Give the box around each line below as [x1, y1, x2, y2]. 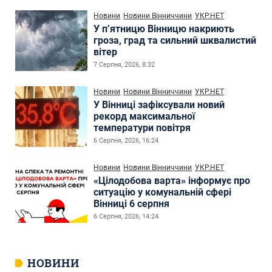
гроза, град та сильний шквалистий [93, 34, 257, 46]
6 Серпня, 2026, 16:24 [93, 136, 159, 144]
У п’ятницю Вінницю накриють [93, 22, 235, 35]
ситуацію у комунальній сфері [93, 186, 232, 198]
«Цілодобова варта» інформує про [93, 174, 251, 186]
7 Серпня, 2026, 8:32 [93, 60, 155, 69]
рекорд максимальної [93, 110, 195, 122]
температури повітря [93, 121, 191, 134]
